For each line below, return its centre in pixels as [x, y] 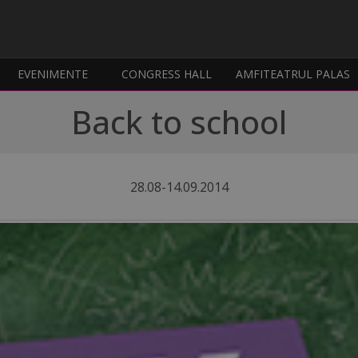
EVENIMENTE [53, 74]
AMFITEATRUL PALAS [293, 74]
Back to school [179, 122]
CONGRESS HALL [167, 74]
